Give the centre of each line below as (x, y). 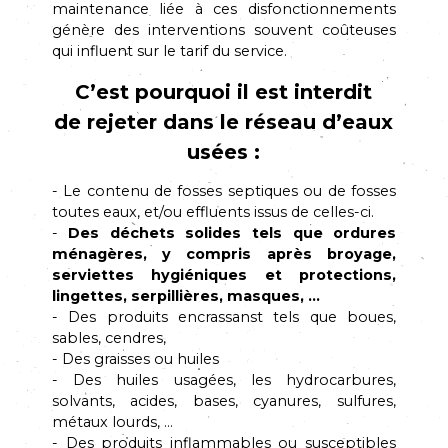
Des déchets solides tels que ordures (232, 233)
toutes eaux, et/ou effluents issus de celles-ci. (212, 212)
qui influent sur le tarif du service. (169, 51)
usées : (224, 151)
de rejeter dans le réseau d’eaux (224, 121)
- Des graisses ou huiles (135, 359)
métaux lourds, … (112, 422)
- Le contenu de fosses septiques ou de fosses (223, 191)
